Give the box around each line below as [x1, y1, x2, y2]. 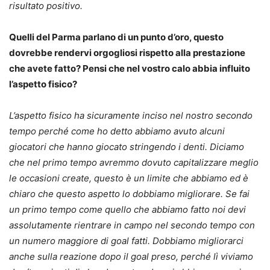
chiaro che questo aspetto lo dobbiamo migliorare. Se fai [9, 187, 250, 199]
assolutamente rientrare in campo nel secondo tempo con [9, 219, 255, 231]
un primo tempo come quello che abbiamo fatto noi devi [9, 203, 246, 215]
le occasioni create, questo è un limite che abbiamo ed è [9, 172, 248, 184]
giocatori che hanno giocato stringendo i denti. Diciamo [9, 140, 244, 152]
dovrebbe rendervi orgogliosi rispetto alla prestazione [9, 46, 245, 58]
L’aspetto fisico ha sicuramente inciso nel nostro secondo [9, 109, 253, 121]
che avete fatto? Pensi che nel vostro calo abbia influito [9, 62, 250, 74]
